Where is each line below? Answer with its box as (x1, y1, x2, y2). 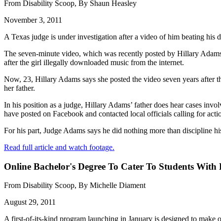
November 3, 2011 (4, 15, 62, 24)
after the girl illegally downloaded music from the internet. (4, 58, 184, 67)
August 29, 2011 (4, 198, 56, 207)
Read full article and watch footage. (4, 143, 114, 151)
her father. (4, 83, 35, 92)
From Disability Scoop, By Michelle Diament (4, 181, 146, 190)
